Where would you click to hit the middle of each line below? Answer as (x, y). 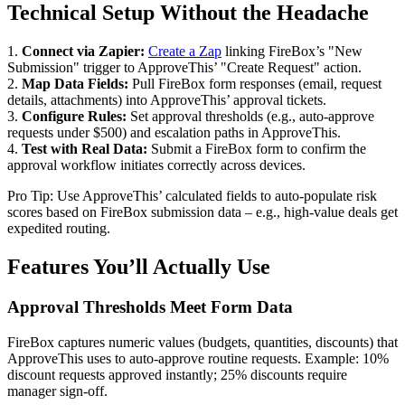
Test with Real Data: (85, 149)
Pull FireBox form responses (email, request (255, 84)
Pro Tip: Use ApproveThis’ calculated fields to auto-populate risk (192, 196)
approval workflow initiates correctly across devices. (156, 165)
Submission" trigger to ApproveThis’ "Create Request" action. (184, 68)
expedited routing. (59, 229)
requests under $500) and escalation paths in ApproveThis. (174, 133)
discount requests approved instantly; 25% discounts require (177, 374)
